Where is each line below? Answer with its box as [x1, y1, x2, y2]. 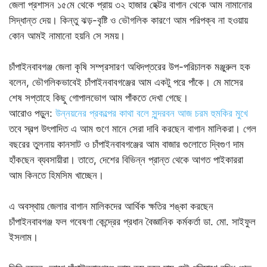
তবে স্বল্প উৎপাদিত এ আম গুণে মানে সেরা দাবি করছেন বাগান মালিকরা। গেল [9, 123, 256, 135]
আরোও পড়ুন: [9, 107, 55, 119]
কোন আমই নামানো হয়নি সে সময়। [9, 30, 125, 42]
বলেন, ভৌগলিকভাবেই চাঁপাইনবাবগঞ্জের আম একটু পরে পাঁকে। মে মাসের [9, 76, 243, 88]
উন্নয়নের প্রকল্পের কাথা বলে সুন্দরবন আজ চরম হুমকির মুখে [55, 107, 248, 119]
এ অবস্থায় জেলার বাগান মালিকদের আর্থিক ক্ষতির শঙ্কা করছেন [9, 200, 213, 212]
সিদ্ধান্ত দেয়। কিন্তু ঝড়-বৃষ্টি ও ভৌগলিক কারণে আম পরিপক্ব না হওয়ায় [9, 14, 248, 26]
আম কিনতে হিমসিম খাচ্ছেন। [9, 169, 104, 181]
